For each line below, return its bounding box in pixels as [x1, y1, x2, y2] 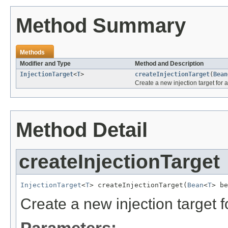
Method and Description [135, 60, 204, 68]
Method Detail [16, 119, 148, 141]
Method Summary [16, 14, 186, 37]
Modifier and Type [20, 60, 71, 68]
